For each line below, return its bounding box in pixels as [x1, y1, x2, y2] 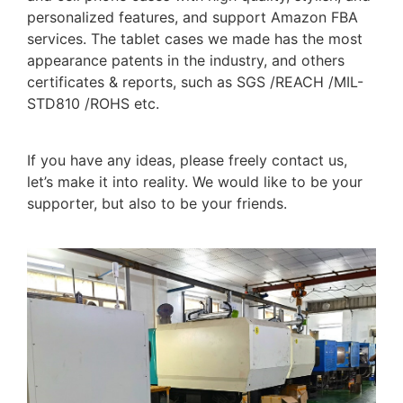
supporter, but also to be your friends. [27, 193, 287, 212]
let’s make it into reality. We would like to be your [27, 172, 363, 191]
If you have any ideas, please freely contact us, [27, 150, 347, 169]
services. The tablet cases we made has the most [27, 30, 363, 49]
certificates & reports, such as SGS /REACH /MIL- [27, 73, 363, 92]
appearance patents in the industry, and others [27, 51, 345, 70]
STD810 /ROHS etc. [27, 94, 159, 113]
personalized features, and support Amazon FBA [27, 8, 358, 27]
